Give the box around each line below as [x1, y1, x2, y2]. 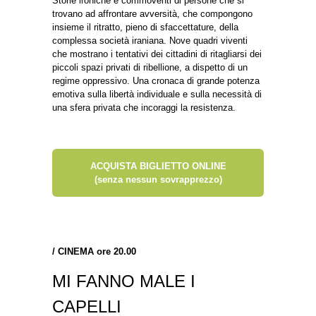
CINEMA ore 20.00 [58, 245, 136, 257]
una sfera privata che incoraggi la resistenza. [52, 102, 236, 113]
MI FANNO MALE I [52, 271, 195, 291]
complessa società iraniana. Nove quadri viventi [52, 35, 248, 46]
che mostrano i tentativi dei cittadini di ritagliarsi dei [52, 48, 262, 59]
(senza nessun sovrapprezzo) [94, 174, 222, 185]
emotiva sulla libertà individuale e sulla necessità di [52, 88, 262, 99]
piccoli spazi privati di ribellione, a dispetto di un [52, 61, 248, 73]
